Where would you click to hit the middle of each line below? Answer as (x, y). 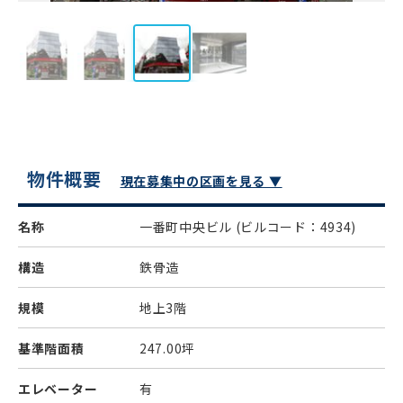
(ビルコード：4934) (296, 227)
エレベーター (58, 389)
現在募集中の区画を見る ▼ (201, 181)
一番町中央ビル (188, 227)
